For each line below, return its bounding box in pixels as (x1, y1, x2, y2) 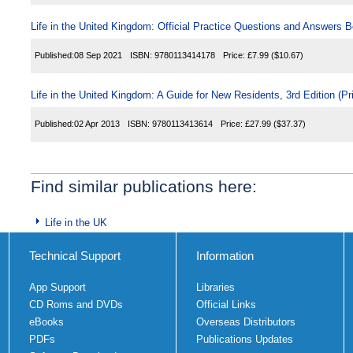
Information (196, 248, 254, 262)
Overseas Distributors (196, 315, 295, 328)
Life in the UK (45, 216, 107, 229)
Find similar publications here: (31, 176, 257, 195)
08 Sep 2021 (74, 50, 122, 60)
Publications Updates (196, 333, 293, 345)
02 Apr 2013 (74, 118, 120, 128)
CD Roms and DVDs (28, 298, 123, 310)
